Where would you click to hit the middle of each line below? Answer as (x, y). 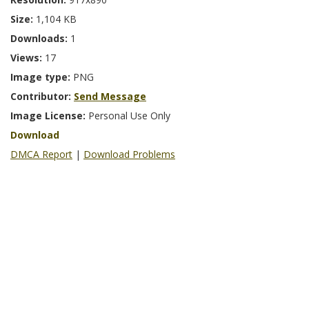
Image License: (49, 115)
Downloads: (40, 38)
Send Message (110, 96)
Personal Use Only (129, 115)
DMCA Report (41, 154)
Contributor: (42, 96)
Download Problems (129, 154)
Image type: (42, 77)
